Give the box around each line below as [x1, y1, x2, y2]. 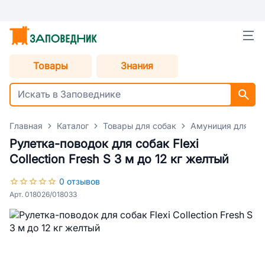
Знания [121, 61, 154, 71]
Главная [9, 121, 43, 131]
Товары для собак [103, 121, 176, 131]
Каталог [57, 121, 89, 131]
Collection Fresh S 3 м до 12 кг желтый [9, 153, 229, 166]
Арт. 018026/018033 [9, 190, 77, 199]
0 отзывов [59, 177, 100, 186]
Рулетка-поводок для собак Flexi [9, 137, 199, 150]
